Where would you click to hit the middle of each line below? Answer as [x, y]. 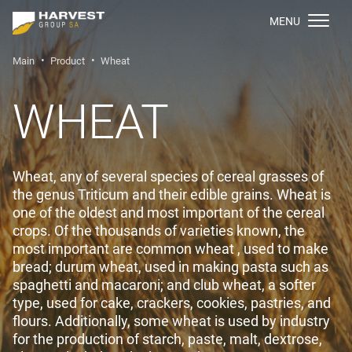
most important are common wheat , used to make [170, 249]
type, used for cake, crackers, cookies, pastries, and [172, 303]
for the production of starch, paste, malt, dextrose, [167, 339]
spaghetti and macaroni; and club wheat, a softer [164, 285]
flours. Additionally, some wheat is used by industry [171, 321]
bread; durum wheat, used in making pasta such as [170, 267]
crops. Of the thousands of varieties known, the [159, 231]
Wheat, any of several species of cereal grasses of [168, 176]
